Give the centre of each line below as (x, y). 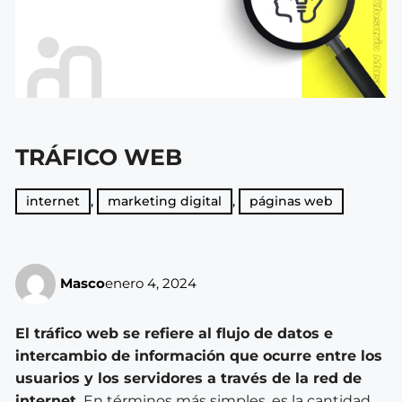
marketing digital (165, 201)
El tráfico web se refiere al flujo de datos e (174, 333)
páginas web (291, 201)
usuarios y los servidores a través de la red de (188, 378)
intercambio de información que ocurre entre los (199, 355)
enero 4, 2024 (151, 284)
